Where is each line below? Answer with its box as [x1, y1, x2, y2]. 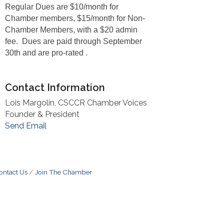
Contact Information [5, 81, 105, 93]
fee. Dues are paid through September [5, 36, 142, 45]
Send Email [5, 120, 47, 130]
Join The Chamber [34, 167, 92, 176]
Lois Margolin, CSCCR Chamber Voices [5, 97, 147, 107]
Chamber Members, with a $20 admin [5, 25, 138, 34]
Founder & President [5, 109, 80, 119]
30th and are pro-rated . [5, 48, 88, 57]
